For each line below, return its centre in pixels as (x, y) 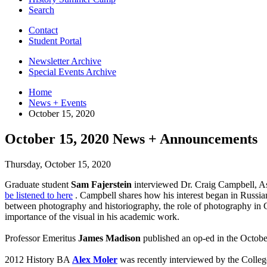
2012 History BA (38, 259)
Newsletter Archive (65, 61)
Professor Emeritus (41, 238)
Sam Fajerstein (101, 184)
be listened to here (39, 195)
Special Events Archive (72, 72)
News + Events (58, 103)
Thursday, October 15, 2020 (58, 164)
